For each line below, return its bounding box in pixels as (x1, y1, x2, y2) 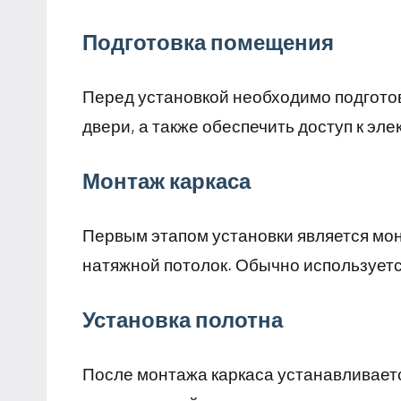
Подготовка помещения (82, 29, 334, 55)
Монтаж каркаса (82, 167, 251, 194)
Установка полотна (82, 306, 283, 333)
